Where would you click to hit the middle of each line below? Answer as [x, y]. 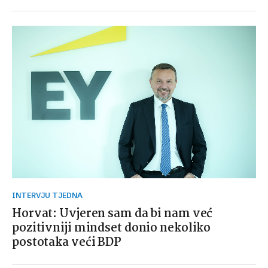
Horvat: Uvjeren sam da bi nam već [112, 214]
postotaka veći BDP [67, 243]
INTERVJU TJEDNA [49, 195]
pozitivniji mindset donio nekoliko [112, 228]
